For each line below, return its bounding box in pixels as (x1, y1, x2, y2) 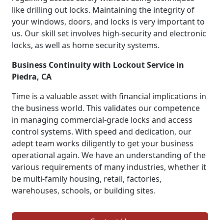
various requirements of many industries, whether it (12, 161, 206, 172)
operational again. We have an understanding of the (12, 149, 206, 161)
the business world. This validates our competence (12, 102, 200, 113)
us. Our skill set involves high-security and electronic (12, 27, 206, 39)
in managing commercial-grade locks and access (12, 114, 192, 125)
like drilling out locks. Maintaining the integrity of (12, 4, 194, 15)
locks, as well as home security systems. (12, 39, 160, 51)
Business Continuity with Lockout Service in (12, 59, 184, 70)
